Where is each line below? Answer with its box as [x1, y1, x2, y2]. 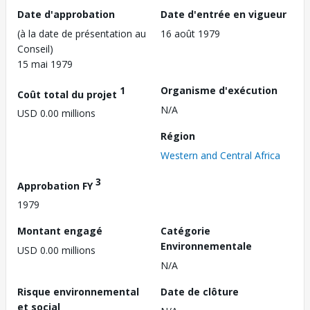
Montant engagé [17, 224, 102, 238]
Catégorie [161, 224, 210, 238]
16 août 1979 [161, 26, 220, 40]
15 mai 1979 [17, 57, 73, 71]
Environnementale [161, 239, 252, 253]
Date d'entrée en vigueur [161, 7, 286, 21]
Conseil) [17, 42, 53, 55]
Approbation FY [17, 179, 95, 192]
